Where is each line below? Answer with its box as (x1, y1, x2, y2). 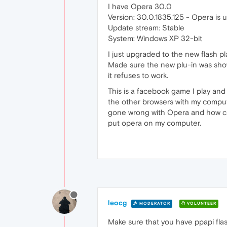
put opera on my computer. (108, 119, 201, 127)
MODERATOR (138, 201, 170, 206)
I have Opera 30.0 (108, 2, 172, 11)
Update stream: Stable (108, 23, 184, 32)
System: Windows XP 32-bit (108, 34, 202, 43)
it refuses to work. (108, 71, 168, 80)
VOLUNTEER (185, 201, 216, 206)
